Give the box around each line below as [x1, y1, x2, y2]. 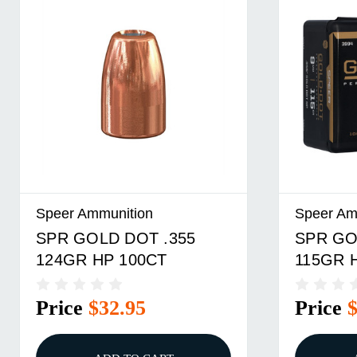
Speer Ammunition [36, 204, 154, 222]
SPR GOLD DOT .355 [36, 229, 196, 247]
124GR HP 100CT [36, 250, 167, 269]
